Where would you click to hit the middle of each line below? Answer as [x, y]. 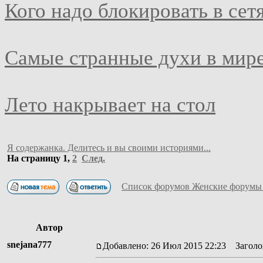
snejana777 [29, 244]
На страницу [35, 158]
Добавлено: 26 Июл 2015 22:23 [164, 245]
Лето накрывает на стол [110, 104]
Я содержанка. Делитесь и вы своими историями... [109, 147]
